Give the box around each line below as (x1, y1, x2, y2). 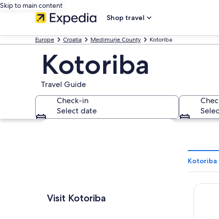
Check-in (57, 95, 88, 106)
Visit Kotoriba (47, 192, 106, 204)
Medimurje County (90, 36, 141, 44)
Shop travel (107, 13, 145, 22)
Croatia (63, 36, 82, 44)
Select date (57, 106, 97, 116)
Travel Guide (41, 79, 86, 89)
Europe (35, 36, 54, 44)
